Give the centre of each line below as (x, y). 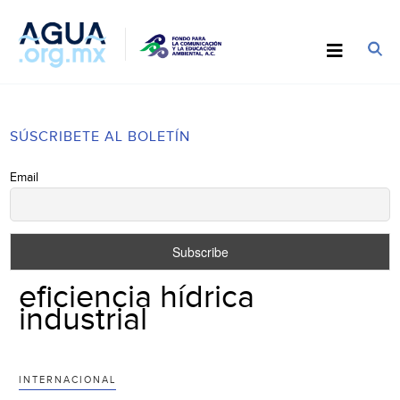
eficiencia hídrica (137, 297)
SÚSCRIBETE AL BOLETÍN (100, 137)
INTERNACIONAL (68, 379)
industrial (83, 319)
